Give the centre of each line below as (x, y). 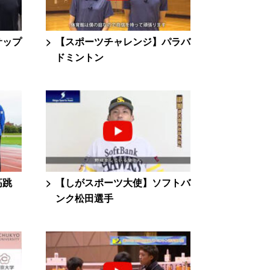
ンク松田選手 (84, 198)
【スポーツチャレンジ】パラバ (123, 41)
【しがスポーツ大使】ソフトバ (123, 182)
